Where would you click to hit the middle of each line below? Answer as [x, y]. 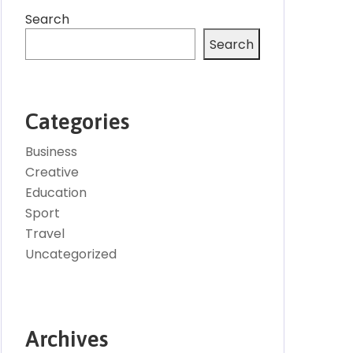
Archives [67, 339]
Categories [77, 121]
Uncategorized [71, 254]
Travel [45, 234]
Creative [52, 172]
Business [51, 152]
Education [56, 193]
